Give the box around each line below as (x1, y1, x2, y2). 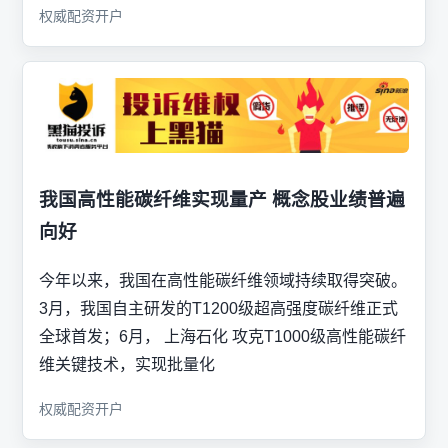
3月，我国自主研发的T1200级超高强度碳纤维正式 (39, 299, 398, 317)
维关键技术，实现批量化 (39, 355, 215, 373)
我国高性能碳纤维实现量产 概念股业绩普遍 (39, 188, 405, 210)
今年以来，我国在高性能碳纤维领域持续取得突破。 (39, 271, 407, 289)
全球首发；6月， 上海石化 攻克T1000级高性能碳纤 (39, 327, 406, 345)
